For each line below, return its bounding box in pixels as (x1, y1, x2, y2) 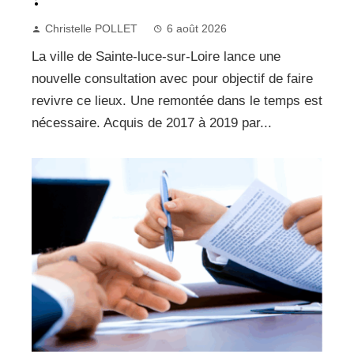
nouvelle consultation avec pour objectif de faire (32, 71, 313, 87)
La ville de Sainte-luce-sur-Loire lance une (32, 49, 281, 65)
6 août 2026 (167, 23, 227, 36)
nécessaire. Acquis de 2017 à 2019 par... (32, 115, 272, 131)
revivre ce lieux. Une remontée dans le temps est (32, 93, 322, 109)
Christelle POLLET (45, 23, 137, 36)
